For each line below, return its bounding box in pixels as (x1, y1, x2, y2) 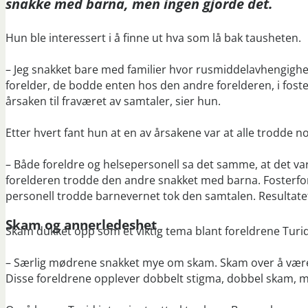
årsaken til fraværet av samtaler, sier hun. (5, 93, 221, 109)
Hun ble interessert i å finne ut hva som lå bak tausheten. (5, 30, 301, 45)
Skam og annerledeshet (5, 216, 157, 234)
